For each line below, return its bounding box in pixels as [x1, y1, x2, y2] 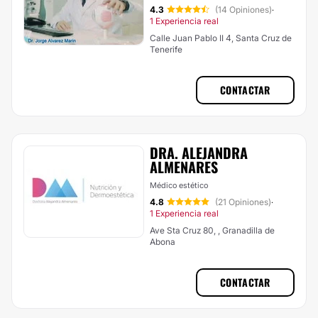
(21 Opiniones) [215, 197, 271, 207]
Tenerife [150, 44, 182, 55]
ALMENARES [150, 156, 218, 177]
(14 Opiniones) [215, 4, 272, 15]
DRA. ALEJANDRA [150, 142, 248, 163]
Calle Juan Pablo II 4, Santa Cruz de [150, 33, 292, 43]
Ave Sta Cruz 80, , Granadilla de [150, 225, 275, 236]
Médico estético [150, 180, 208, 190]
